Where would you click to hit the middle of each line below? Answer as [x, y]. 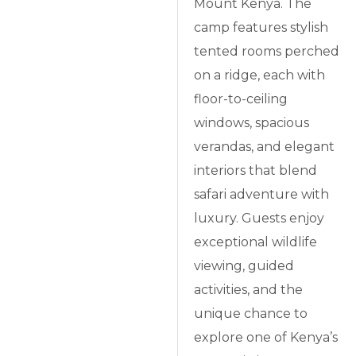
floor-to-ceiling [241, 99]
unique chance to [251, 314]
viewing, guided [244, 266]
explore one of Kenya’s [266, 338]
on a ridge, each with [260, 75]
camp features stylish [261, 28]
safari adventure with [262, 195]
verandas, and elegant [265, 147]
